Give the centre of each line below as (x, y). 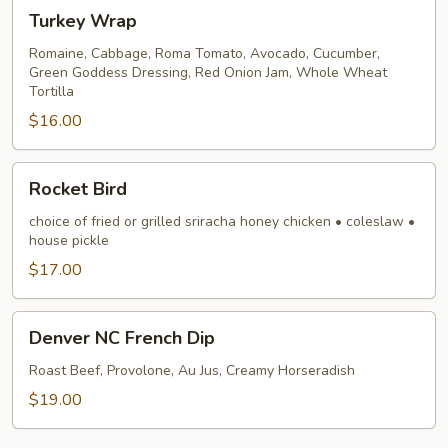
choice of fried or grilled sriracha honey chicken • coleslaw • (222, 221)
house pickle (69, 240)
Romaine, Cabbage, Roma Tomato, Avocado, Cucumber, (204, 53)
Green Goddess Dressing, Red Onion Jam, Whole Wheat (208, 72)
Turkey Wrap (83, 21)
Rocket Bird (78, 189)
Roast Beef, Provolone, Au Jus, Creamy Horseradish (192, 370)
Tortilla (51, 91)
